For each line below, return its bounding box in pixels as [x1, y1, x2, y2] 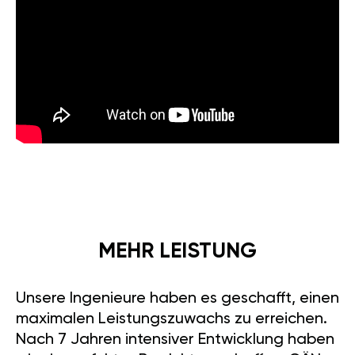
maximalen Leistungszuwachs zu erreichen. [16, 311, 327, 327]
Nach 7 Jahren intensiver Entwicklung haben [16, 331, 334, 348]
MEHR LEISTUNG [98, 240, 257, 262]
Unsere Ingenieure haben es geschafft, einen [16, 290, 339, 307]
